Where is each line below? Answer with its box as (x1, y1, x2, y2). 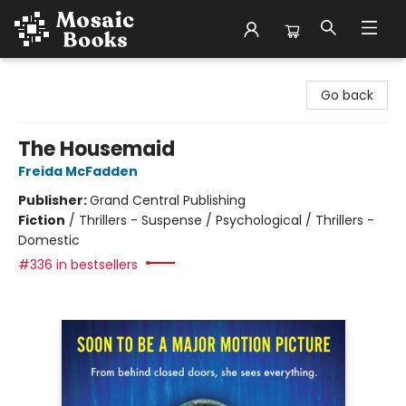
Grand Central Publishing (90, 191, 246, 209)
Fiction (18, 211, 65, 229)
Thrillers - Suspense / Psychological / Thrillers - (79, 211, 374, 229)
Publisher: (18, 191, 90, 209)
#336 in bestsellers (18, 256, 138, 274)
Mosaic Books (14, 66, 98, 84)
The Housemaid (18, 135, 175, 163)
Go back (321, 86, 373, 104)
